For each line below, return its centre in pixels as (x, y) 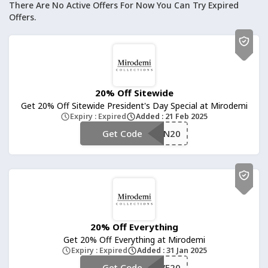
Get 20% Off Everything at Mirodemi (134, 240)
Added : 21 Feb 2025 (172, 116)
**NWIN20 (158, 133)
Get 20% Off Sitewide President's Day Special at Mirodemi (134, 106)
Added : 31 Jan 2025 (172, 250)
